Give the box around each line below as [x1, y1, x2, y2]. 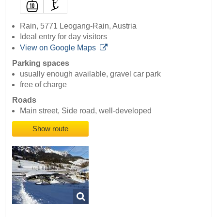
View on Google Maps [20, 44, 96, 52]
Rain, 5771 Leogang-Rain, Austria [20, 22, 137, 31]
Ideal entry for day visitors [20, 32, 107, 41]
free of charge [20, 80, 67, 89]
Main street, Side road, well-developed [20, 107, 152, 115]
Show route [32, 125, 68, 133]
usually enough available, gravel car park [20, 70, 161, 78]
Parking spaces [12, 59, 69, 68]
